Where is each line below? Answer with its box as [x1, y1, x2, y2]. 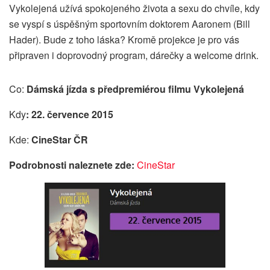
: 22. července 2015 [26, 107, 113, 122]
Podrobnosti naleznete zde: [9, 158, 134, 172]
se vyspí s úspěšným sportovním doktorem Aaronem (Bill [9, 17, 250, 31]
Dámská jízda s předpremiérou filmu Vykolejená [27, 82, 244, 96]
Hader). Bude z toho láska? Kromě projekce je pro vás [9, 33, 239, 47]
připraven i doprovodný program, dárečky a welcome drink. [9, 48, 259, 63]
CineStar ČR [29, 133, 88, 147]
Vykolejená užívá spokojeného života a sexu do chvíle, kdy [9, 1, 260, 16]
